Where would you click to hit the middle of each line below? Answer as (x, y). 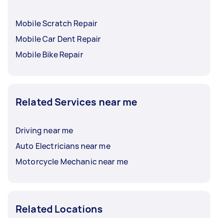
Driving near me (45, 130)
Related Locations (59, 209)
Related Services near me (77, 102)
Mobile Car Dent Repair (58, 39)
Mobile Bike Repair (49, 54)
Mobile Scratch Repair (57, 23)
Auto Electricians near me (63, 146)
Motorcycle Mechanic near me (72, 162)
